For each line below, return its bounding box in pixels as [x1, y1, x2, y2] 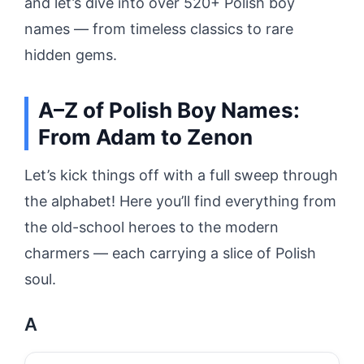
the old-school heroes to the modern [24, 219, 279, 236]
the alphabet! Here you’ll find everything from [24, 193, 336, 210]
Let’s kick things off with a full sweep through [24, 167, 338, 184]
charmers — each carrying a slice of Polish [24, 245, 316, 262]
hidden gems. [24, 46, 117, 63]
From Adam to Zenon [38, 124, 253, 149]
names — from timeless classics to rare [24, 20, 293, 37]
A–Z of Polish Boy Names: [38, 97, 300, 123]
